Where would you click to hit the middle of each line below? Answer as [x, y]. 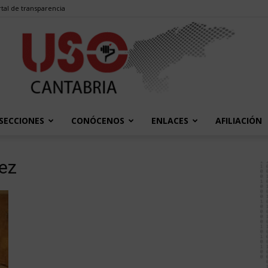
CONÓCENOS [98, 121]
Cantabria [153, 222]
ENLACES [170, 121]
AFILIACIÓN [239, 121]
